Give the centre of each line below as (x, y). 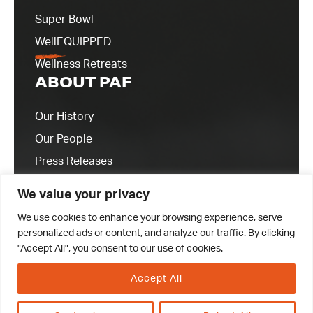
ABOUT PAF (83, 82)
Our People (64, 139)
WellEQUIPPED (73, 42)
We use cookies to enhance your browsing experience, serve (150, 218)
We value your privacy (83, 195)
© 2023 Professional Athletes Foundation (156, 290)
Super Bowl (64, 20)
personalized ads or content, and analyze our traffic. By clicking (156, 233)
